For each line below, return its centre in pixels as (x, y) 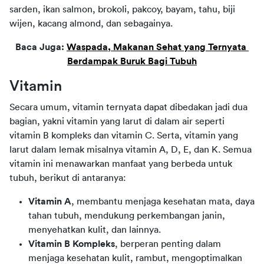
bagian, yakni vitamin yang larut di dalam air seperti (117, 121)
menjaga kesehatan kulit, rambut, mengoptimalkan (135, 258)
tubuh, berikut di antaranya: (68, 178)
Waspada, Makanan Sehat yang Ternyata (156, 47)
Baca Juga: (41, 47)
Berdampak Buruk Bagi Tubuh (132, 61)
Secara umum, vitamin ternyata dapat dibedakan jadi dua (128, 107)
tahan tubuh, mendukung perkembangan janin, (127, 215)
